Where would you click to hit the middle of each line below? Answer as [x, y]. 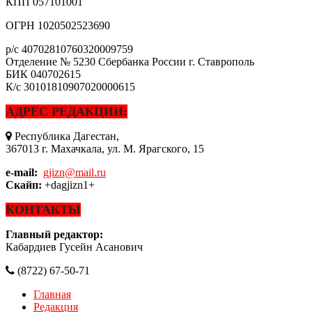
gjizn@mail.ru [75, 172]
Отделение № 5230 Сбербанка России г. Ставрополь [130, 61]
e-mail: [22, 172]
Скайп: [24, 185]
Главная [52, 294]
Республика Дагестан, [65, 136]
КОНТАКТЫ [43, 209]
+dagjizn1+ [68, 185]
